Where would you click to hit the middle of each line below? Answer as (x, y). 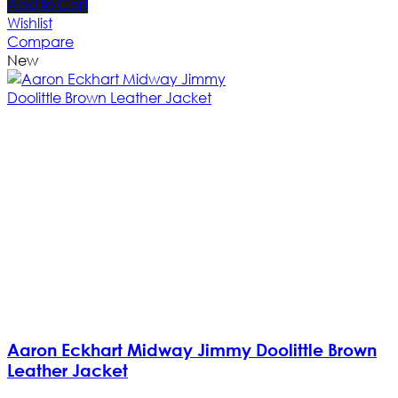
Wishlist (30, 23)
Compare (40, 42)
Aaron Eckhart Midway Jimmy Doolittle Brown (192, 349)
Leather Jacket (68, 370)
